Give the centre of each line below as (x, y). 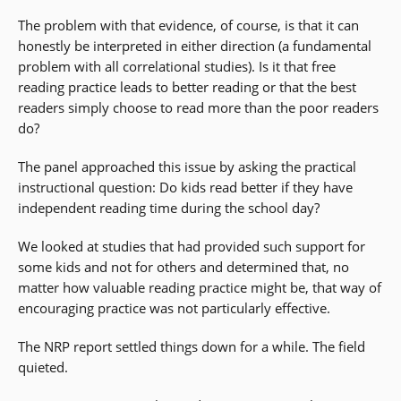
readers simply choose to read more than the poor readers (198, 108)
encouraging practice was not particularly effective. (176, 308)
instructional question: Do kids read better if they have (185, 188)
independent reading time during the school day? (169, 208)
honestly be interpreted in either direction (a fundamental (195, 46)
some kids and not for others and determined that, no (183, 267)
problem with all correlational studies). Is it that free (177, 67)
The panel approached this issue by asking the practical (187, 167)
